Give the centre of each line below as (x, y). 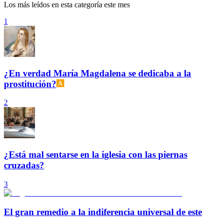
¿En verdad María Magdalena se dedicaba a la (98, 73)
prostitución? (30, 84)
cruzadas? (24, 165)
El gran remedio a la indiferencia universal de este (103, 212)
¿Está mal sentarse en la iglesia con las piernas (96, 155)
